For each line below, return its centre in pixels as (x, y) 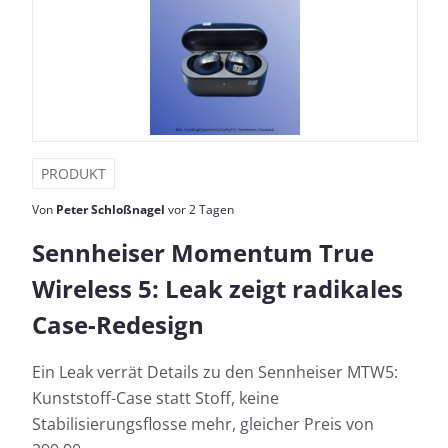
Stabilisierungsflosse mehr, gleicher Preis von (203, 423)
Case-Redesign (118, 324)
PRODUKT (73, 173)
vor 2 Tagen (199, 209)
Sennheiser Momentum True (203, 252)
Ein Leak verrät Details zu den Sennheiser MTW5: (215, 371)
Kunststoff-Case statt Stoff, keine (155, 397)
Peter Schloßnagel (110, 209)
